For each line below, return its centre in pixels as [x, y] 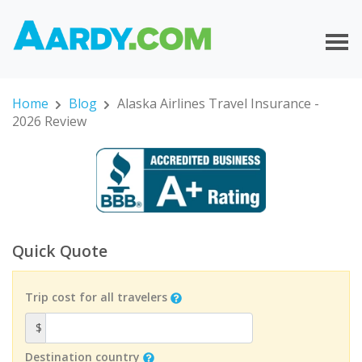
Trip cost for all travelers [96, 297]
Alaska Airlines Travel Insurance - [218, 104]
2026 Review [49, 122]
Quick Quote [60, 251]
